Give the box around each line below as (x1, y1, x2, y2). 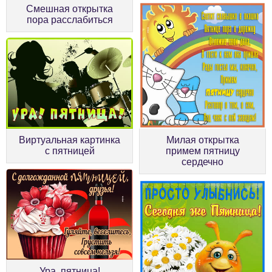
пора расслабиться (26, 14, 113, 25)
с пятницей (44, 145, 95, 156)
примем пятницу (165, 145, 240, 156)
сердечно (182, 156, 223, 167)
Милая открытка (166, 134, 239, 145)
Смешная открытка (26, 3, 113, 14)
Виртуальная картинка (19, 134, 120, 145)
